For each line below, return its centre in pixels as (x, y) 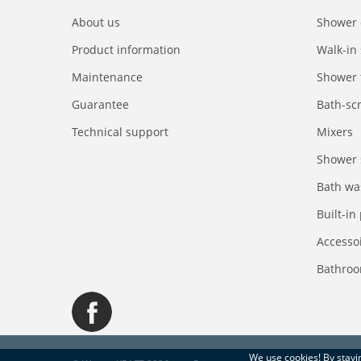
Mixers (335, 132)
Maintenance (107, 77)
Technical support (120, 132)
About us (96, 22)
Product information (126, 50)
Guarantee (100, 104)
